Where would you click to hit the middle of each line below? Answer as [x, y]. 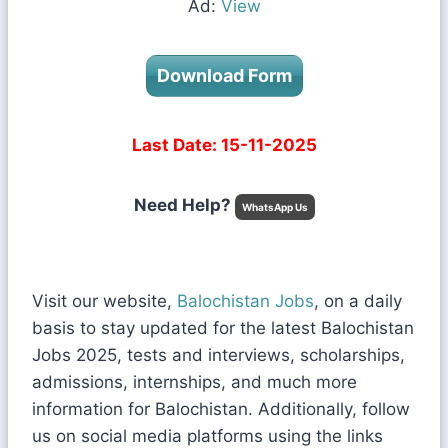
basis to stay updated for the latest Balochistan [223, 328]
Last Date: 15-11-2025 [224, 145]
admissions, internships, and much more [194, 382]
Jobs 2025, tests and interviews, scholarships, [218, 355]
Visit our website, [104, 301]
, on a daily [358, 301]
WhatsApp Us [274, 207]
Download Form [224, 76]
